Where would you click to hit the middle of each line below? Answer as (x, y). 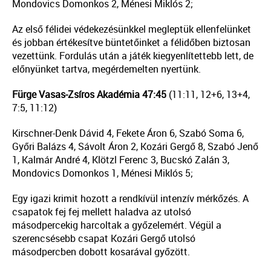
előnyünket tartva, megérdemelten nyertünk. (106, 69)
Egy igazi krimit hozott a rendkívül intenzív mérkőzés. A (130, 199)
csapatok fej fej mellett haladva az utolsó (102, 212)
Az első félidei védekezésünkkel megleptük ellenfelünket (132, 29)
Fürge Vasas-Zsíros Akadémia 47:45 (90, 95)
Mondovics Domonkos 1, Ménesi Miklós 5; (103, 173)
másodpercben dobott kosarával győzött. (101, 252)
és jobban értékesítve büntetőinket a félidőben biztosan (131, 43)
